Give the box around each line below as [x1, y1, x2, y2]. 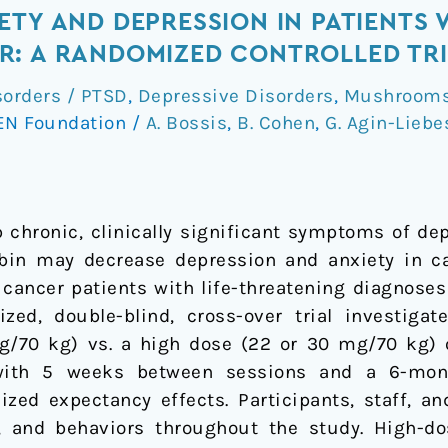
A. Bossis [145, 111, 227, 134]
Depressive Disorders [137, 84, 334, 107]
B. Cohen [237, 111, 315, 134]
